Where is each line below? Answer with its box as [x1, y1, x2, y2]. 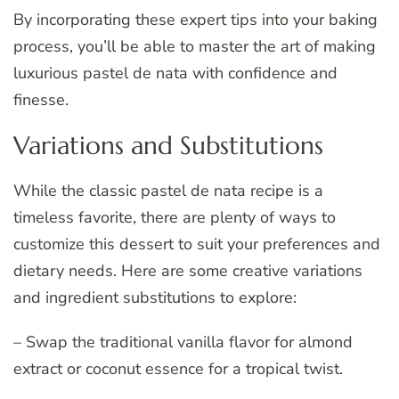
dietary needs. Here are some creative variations [13, 259, 362, 281]
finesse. [13, 88, 69, 110]
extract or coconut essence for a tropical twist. [13, 357, 343, 379]
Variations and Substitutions [13, 129, 323, 161]
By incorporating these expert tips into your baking [13, 8, 378, 30]
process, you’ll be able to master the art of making [13, 35, 376, 57]
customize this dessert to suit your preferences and [13, 232, 380, 255]
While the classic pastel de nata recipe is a [13, 179, 323, 201]
